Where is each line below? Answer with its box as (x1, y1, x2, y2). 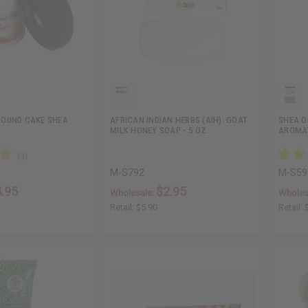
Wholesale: (110, 188, 157, 199)
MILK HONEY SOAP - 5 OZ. (110, 125, 209, 136)
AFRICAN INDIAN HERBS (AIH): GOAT (110, 115, 248, 126)
